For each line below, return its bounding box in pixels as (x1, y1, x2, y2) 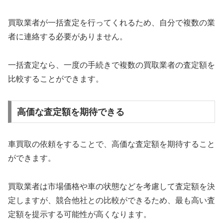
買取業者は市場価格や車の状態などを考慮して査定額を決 (8, 182, 215, 191)
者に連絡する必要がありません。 (8, 32, 127, 41)
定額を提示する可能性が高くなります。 (8, 210, 151, 219)
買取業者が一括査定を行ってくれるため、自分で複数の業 (8, 18, 215, 27)
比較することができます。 (8, 74, 104, 83)
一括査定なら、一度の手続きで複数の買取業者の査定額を (8, 60, 215, 69)
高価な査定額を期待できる (16, 107, 124, 117)
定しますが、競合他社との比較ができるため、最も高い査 (8, 196, 215, 205)
